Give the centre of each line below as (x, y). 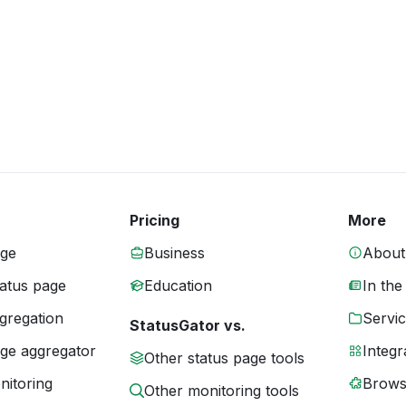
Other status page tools (224, 358)
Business (174, 253)
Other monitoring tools (221, 391)
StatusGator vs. (187, 325)
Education (178, 285)
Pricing (154, 220)
